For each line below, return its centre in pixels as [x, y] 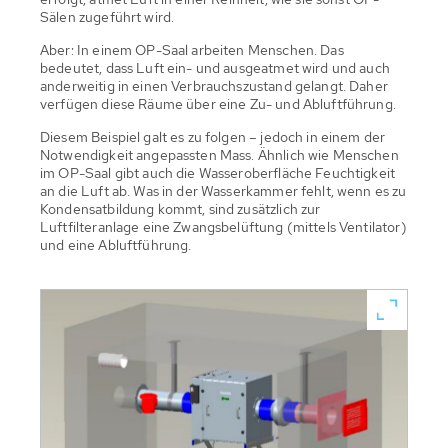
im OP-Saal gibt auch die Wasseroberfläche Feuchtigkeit [218, 173]
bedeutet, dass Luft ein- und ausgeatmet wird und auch [215, 68]
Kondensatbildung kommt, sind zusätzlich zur [180, 209]
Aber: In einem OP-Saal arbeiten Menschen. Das [192, 50]
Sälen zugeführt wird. [107, 17]
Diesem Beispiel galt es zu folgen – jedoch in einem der [213, 137]
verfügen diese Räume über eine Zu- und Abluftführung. [218, 104]
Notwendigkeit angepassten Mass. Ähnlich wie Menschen [219, 155]
